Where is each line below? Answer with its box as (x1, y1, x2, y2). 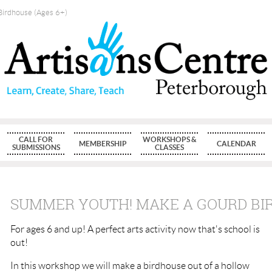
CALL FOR (19, 135, 53, 143)
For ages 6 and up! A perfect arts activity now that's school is (10, 223, 260, 234)
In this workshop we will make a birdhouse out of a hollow (10, 260, 250, 271)
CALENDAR (216, 139, 256, 148)
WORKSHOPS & (142, 135, 197, 143)
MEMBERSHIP (78, 139, 127, 148)
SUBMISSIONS (12, 143, 60, 151)
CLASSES (155, 143, 184, 151)
